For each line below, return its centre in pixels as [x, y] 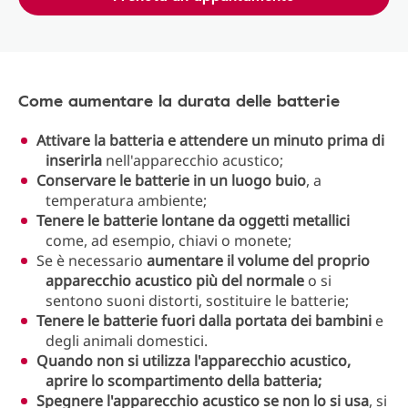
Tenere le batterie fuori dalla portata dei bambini [206, 321]
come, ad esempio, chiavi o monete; [168, 240]
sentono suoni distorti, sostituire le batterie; [197, 301]
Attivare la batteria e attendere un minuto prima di [210, 140]
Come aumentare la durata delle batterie [179, 100]
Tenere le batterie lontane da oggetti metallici [193, 220]
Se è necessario [92, 260]
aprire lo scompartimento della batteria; [184, 381]
